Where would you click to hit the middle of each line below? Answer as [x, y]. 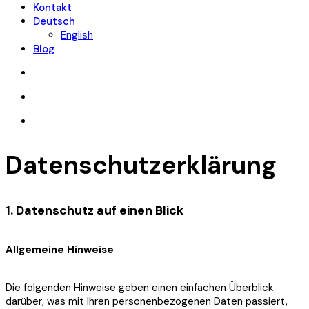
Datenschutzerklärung [141, 165]
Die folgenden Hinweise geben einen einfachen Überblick [139, 287]
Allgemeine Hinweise [60, 249]
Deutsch [54, 21]
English [77, 35]
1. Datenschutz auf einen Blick [94, 210]
